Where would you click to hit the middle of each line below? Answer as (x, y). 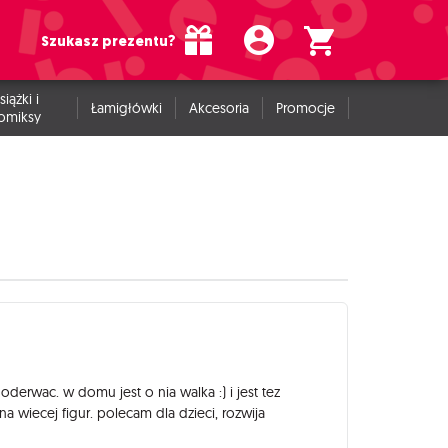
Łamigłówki (126, 108)
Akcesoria (218, 108)
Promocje (305, 108)
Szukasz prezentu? (109, 41)
